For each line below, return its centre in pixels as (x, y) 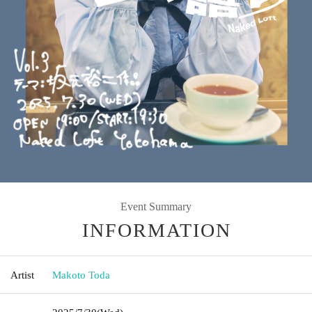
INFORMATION (157, 230)
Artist (22, 275)
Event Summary (156, 206)
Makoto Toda (81, 275)
